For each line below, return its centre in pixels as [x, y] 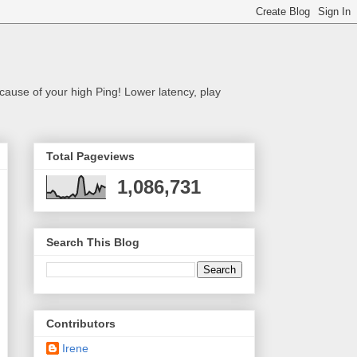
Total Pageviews [90, 157]
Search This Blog [93, 242]
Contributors [81, 324]
